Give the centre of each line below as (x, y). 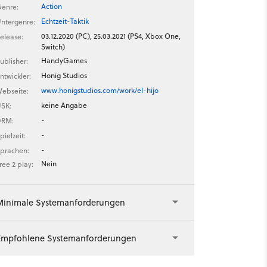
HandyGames (64, 60)
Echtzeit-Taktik (65, 21)
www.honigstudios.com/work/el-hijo (100, 90)
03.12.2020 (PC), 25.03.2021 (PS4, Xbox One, (111, 36)
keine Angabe (64, 105)
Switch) (53, 47)
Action (51, 6)
